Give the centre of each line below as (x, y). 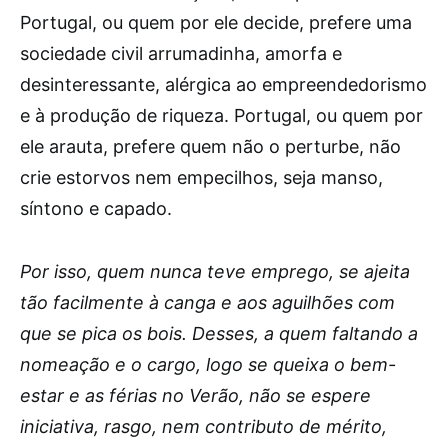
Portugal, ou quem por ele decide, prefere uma (216, 22)
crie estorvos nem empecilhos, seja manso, (201, 177)
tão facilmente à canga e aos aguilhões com (207, 302)
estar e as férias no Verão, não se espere (195, 395)
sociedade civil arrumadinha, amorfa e (181, 53)
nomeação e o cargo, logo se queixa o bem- (208, 364)
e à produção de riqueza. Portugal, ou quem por (221, 115)
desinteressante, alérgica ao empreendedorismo (223, 84)
